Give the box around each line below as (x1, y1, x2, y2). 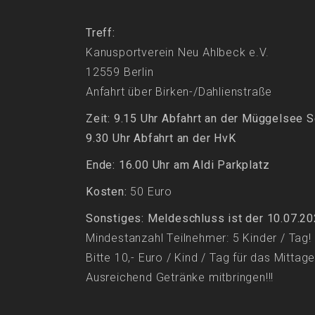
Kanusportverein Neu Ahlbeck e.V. (86, 44, 269, 62)
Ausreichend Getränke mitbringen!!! (86, 269, 274, 287)
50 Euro (130, 184, 173, 201)
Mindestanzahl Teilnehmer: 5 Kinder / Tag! (86, 230, 311, 247)
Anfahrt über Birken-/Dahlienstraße (86, 84, 273, 101)
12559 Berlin (86, 64, 154, 82)
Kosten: (86, 184, 131, 201)
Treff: (86, 25, 115, 42)
